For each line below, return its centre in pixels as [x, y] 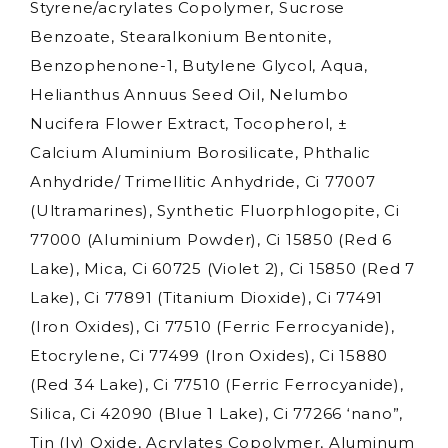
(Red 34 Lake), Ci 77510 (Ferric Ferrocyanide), [217, 384]
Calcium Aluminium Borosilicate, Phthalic [200, 152]
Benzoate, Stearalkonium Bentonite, [181, 36]
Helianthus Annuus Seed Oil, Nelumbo [189, 94]
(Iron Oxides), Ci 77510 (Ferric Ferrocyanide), [212, 326]
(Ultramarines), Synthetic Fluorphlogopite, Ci [215, 210]
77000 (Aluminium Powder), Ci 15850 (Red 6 [211, 239]
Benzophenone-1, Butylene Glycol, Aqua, [199, 65]
